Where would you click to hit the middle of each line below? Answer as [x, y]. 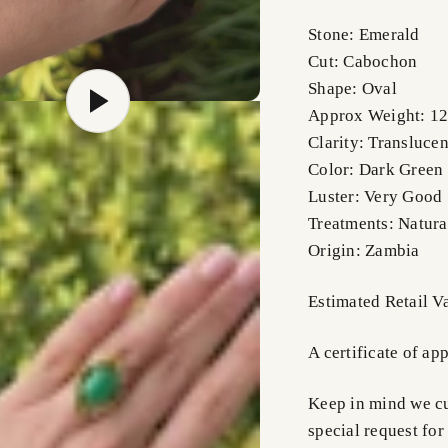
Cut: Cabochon [363, 62]
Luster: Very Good [375, 197]
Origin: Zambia [364, 251]
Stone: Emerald [364, 35]
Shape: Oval [352, 89]
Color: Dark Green [376, 170]
